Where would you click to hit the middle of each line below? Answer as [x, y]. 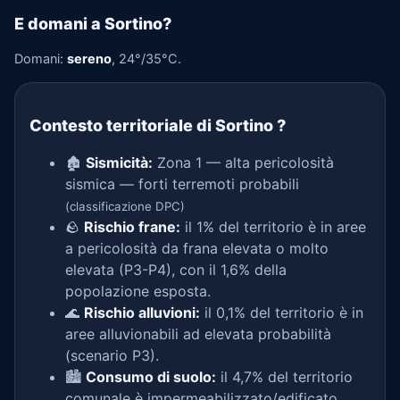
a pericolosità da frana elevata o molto [197, 248]
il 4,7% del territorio [284, 377]
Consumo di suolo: [151, 377]
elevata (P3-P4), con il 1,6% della [176, 270]
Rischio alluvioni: [142, 312]
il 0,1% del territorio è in [282, 312]
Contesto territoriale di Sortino [153, 125]
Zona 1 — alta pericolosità [243, 162]
